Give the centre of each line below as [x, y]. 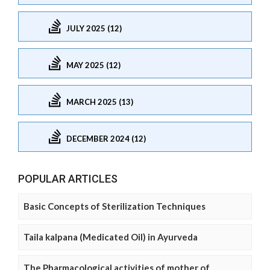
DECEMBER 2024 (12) [106, 138]
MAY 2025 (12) [93, 65]
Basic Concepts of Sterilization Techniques [115, 206]
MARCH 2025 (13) [100, 102]
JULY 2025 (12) [94, 28]
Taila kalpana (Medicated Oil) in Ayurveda [111, 237]
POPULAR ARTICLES [68, 179]
